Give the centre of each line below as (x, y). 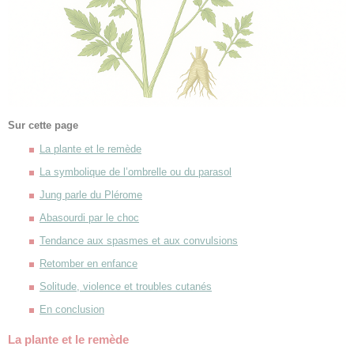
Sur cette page (43, 125)
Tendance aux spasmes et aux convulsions (139, 241)
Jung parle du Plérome (91, 195)
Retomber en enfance (88, 264)
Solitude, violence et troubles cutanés (126, 287)
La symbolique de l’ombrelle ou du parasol (136, 172)
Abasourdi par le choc (89, 218)
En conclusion (72, 310)
